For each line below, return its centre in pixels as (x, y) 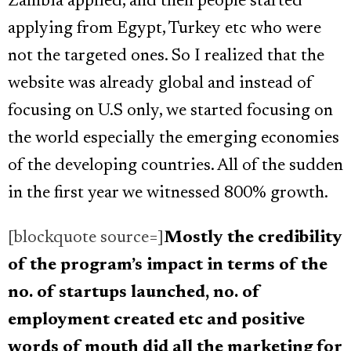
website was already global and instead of (160, 84)
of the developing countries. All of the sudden (175, 166)
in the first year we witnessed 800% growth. (168, 194)
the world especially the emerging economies (174, 139)
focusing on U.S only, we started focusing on (170, 112)
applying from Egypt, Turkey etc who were (165, 29)
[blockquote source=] (86, 239)
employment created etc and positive (156, 321)
